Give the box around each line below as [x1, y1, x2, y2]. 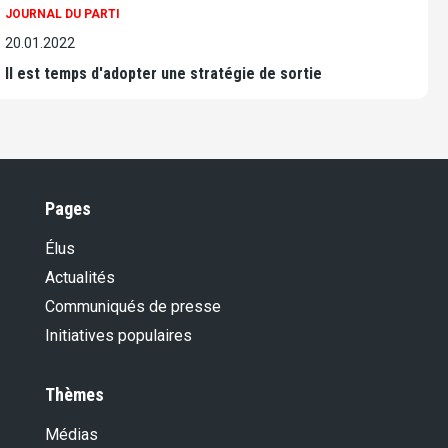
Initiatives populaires [45, 325, 192, 345]
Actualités [45, 267, 115, 287]
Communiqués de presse [45, 296, 221, 316]
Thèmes [45, 383, 104, 405]
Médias [45, 424, 98, 444]
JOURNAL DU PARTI [5, 6, 120, 21]
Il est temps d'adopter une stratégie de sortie [5, 63, 322, 83]
